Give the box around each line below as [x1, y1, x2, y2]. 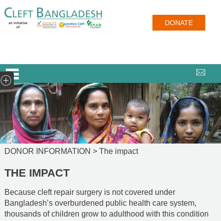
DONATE [165, 19, 193, 27]
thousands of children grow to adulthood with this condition [4, 209, 209, 218]
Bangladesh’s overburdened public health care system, [4, 198, 196, 207]
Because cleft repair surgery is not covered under [4, 187, 175, 196]
